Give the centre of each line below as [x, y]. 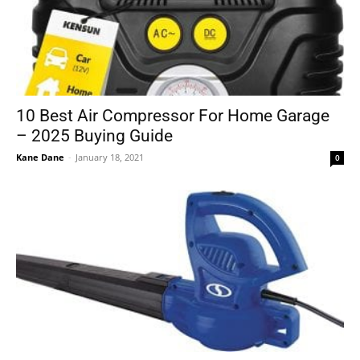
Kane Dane [40, 157]
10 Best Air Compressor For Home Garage [173, 116]
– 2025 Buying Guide [94, 136]
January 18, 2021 [110, 157]
